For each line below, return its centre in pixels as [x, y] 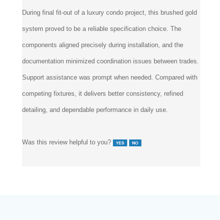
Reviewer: [37, 12]
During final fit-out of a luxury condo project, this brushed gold [110, 45]
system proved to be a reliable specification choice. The [102, 61]
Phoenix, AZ [40, 28]
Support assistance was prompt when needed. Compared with [110, 110]
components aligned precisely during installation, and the [103, 77]
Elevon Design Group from [90, 12]
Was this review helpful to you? [68, 174]
